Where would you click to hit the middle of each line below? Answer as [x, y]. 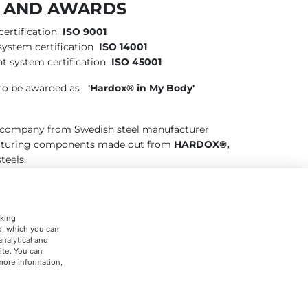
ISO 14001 [123, 47]
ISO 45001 [136, 62]
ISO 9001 [85, 32]
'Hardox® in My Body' [141, 88]
